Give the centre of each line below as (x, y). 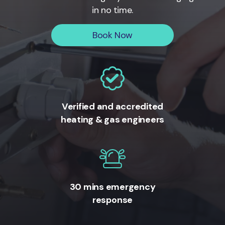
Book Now (113, 35)
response (113, 200)
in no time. (113, 10)
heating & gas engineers (113, 120)
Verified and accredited (113, 106)
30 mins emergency (113, 187)
